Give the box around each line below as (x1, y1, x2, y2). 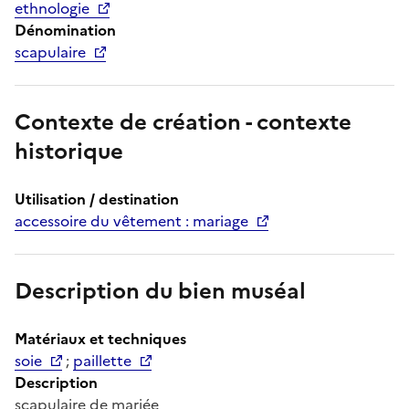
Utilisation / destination (15, 187, 179, 210)
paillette (73, 349, 131, 372)
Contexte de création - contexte (15, 105, 351, 139)
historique (15, 134, 123, 168)
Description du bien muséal (15, 274, 306, 308)
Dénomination (15, 18, 116, 41)
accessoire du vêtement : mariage (15, 209, 248, 232)
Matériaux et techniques (15, 327, 186, 350)
